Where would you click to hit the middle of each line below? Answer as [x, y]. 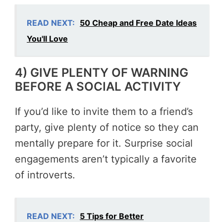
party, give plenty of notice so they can [107, 128]
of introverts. [45, 175]
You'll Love [47, 39]
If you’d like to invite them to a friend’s [104, 112]
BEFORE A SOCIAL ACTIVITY [98, 87]
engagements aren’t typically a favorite [106, 159]
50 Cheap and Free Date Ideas [138, 23]
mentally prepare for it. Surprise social [104, 143]
